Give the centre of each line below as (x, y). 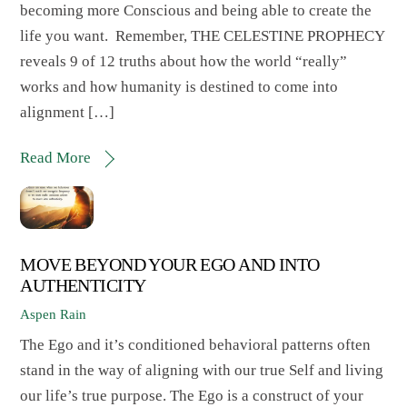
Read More (56, 158)
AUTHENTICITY (83, 286)
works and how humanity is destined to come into (179, 87)
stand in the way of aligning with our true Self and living (202, 370)
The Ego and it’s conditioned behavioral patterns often (196, 344)
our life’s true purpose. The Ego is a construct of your (192, 395)
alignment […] (68, 113)
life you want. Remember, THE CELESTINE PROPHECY (203, 36)
